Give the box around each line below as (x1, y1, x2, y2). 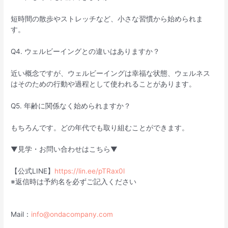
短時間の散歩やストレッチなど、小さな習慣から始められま (11, 15, 204, 23)
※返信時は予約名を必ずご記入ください (11, 178, 137, 186)
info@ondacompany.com (31, 210, 113, 219)
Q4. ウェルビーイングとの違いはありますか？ (11, 47, 160, 55)
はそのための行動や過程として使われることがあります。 (11, 79, 196, 88)
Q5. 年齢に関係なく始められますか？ (11, 101, 131, 110)
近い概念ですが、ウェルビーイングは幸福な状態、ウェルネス (11, 69, 211, 77)
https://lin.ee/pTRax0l (54, 167, 125, 176)
